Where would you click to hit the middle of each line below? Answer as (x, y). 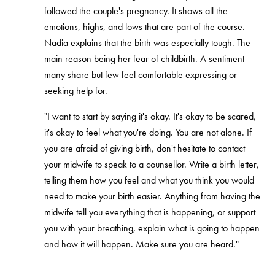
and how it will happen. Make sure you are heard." (141, 244)
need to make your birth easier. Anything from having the (152, 196)
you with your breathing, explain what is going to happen (152, 228)
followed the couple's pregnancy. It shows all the (136, 10)
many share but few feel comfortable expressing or (141, 74)
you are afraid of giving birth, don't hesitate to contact (145, 148)
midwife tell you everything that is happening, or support (150, 212)
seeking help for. (76, 90)
